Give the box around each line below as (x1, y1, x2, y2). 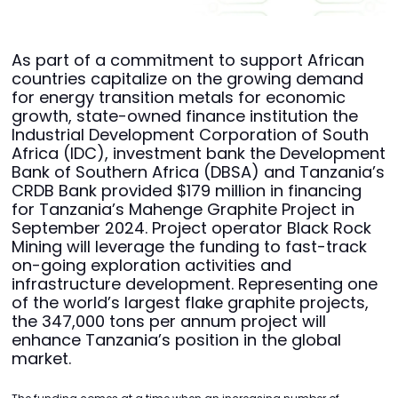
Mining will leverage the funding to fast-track (12, 235, 367, 259)
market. (12, 347, 71, 370)
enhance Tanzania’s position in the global (12, 329, 341, 352)
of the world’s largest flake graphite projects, (12, 291, 369, 314)
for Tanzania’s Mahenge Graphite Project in (12, 198, 354, 221)
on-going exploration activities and (12, 254, 291, 277)
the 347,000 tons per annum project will (12, 310, 326, 333)
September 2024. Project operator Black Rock (12, 217, 371, 240)
